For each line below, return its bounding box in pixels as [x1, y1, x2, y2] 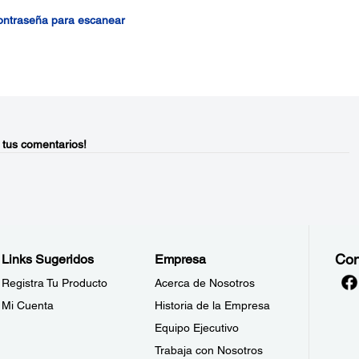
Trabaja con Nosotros [155, 344, 264, 357]
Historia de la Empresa [155, 299, 271, 312]
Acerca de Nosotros [155, 276, 256, 289]
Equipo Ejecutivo [155, 321, 240, 334]
